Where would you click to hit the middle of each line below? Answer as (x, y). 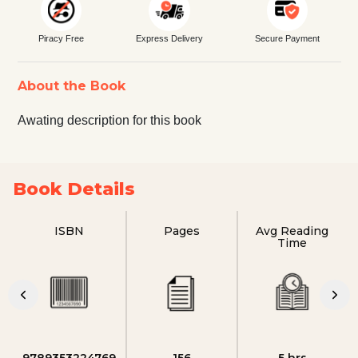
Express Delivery (169, 38)
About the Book (71, 86)
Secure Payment (288, 38)
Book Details (74, 189)
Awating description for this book (109, 120)
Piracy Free (61, 38)
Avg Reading (292, 231)
